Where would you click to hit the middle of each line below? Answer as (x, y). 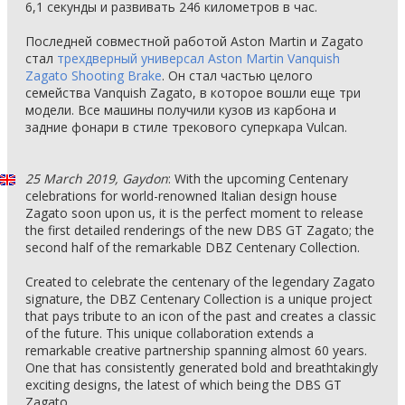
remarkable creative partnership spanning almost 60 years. (196, 350)
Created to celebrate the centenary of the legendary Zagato (200, 282)
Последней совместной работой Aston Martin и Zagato (194, 41)
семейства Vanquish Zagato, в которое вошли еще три (193, 93)
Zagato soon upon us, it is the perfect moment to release (194, 213)
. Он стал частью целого (237, 75)
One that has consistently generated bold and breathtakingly (202, 367)
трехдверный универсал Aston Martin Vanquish (198, 58)
